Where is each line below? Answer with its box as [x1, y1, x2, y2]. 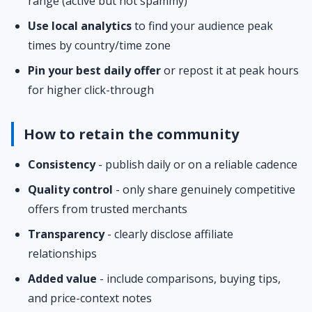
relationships [28, 246, 97, 261]
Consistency [28, 157, 95, 172]
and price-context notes [28, 290, 152, 306]
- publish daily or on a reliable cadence [95, 157, 297, 172]
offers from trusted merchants [28, 201, 187, 217]
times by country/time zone [28, 38, 171, 53]
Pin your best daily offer [28, 63, 161, 78]
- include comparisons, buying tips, [97, 271, 281, 286]
